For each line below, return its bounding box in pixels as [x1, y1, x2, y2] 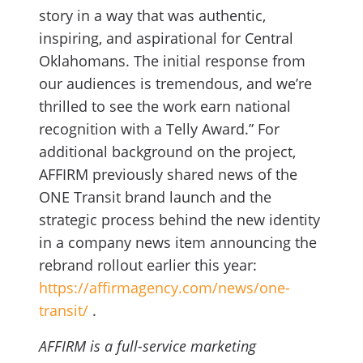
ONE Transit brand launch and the [39, 187, 271, 207]
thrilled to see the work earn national [39, 96, 291, 116]
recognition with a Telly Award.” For [39, 119, 280, 139]
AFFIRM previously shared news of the [39, 164, 297, 184]
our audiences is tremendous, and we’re [39, 74, 312, 93]
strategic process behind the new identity [39, 210, 320, 229]
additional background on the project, [39, 142, 296, 161]
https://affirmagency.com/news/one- [39, 278, 290, 297]
